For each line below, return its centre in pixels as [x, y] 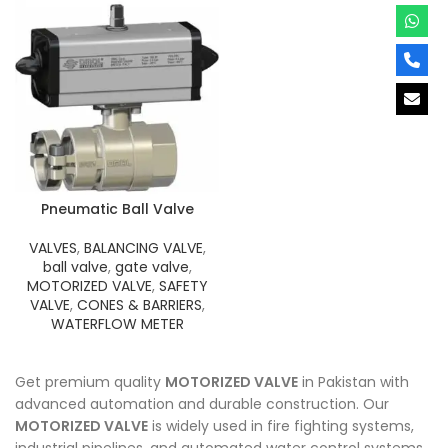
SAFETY [183, 286]
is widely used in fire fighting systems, [281, 426]
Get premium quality [90, 382]
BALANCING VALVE [143, 248]
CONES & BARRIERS [139, 305]
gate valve [151, 267]
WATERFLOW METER [117, 324]
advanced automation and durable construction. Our [202, 404]
